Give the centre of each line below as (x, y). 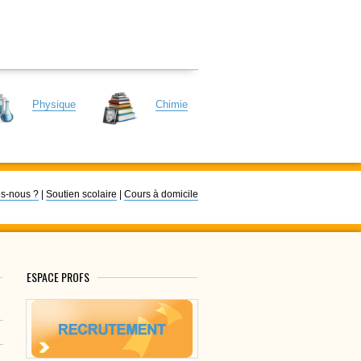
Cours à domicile (161, 194)
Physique (54, 105)
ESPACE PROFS (58, 276)
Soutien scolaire (81, 194)
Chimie (171, 105)
